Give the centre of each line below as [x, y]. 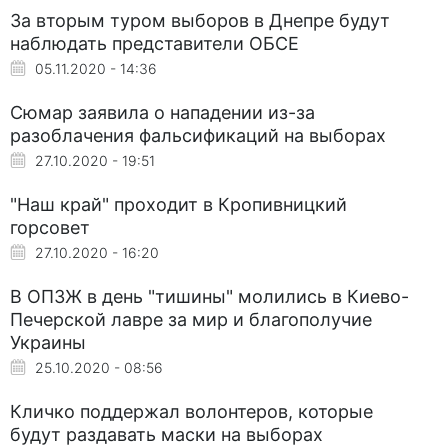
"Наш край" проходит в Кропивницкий [178, 204]
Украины [48, 342]
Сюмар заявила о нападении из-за [162, 112]
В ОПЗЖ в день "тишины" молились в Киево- [209, 296]
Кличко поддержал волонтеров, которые [191, 411]
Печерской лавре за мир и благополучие [191, 319]
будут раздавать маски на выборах [166, 434]
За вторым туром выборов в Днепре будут [200, 20]
